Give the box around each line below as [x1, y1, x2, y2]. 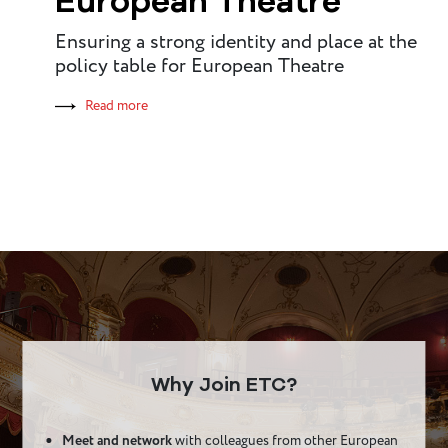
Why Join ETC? [151, 375, 297, 396]
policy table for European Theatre [55, 52, 344, 81]
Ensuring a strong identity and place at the [55, 28, 417, 57]
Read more [85, 96, 148, 116]
